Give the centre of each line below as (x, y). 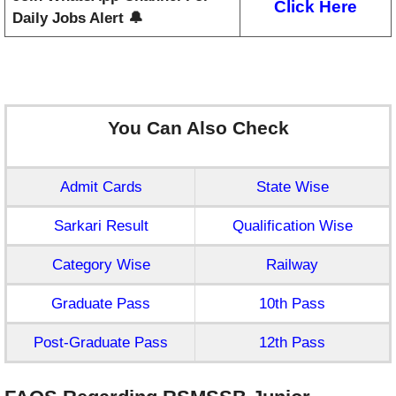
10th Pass (292, 304)
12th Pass (292, 343)
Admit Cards (101, 187)
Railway (292, 265)
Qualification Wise (292, 226)
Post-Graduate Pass (101, 343)
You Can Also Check (198, 128)
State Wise (292, 187)
